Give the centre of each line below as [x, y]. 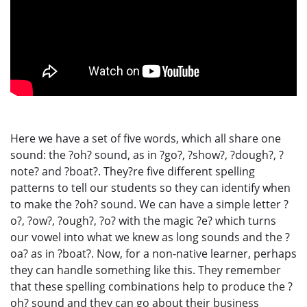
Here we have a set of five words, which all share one [146, 138]
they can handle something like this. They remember [146, 270]
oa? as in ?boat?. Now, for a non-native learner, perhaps [153, 253]
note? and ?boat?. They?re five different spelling [133, 171]
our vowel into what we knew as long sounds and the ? [150, 237]
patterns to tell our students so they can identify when [150, 187]
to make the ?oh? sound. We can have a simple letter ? [149, 204]
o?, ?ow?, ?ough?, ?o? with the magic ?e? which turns [143, 220]
